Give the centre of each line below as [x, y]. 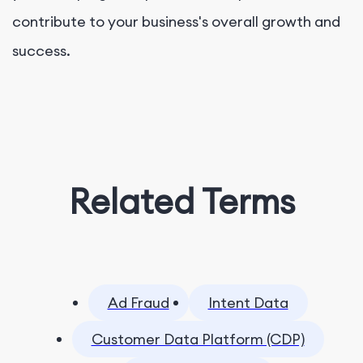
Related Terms [181, 201]
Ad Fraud [138, 302]
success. [41, 50]
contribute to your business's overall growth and [176, 21]
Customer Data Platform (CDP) [198, 339]
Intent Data [248, 302]
